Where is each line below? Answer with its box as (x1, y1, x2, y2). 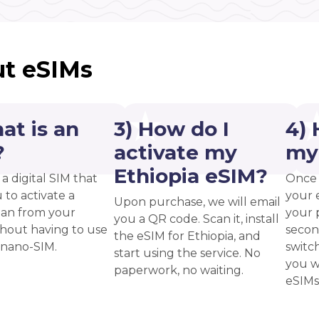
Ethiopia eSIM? (114, 163, 268, 188)
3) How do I (114, 116, 229, 141)
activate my (114, 140, 237, 164)
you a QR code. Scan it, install (114, 211, 279, 226)
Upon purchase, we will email (114, 194, 281, 209)
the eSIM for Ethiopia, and (114, 229, 261, 243)
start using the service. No (114, 246, 261, 260)
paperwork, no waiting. (114, 263, 244, 277)
